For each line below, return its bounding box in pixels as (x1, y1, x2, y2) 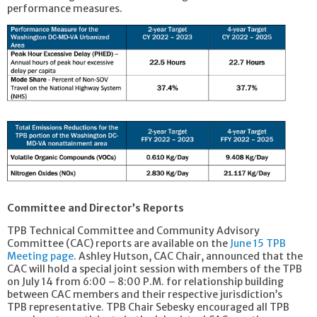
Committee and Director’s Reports (7, 201, 184, 214)
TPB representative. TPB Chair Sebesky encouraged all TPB (7, 300, 289, 313)
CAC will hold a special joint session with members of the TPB (7, 262, 302, 275)
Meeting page (7, 249, 74, 263)
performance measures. (7, 1, 122, 15)
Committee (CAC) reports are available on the (7, 236, 230, 250)
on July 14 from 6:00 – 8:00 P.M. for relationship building (7, 275, 284, 288)
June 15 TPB (230, 236, 286, 250)
